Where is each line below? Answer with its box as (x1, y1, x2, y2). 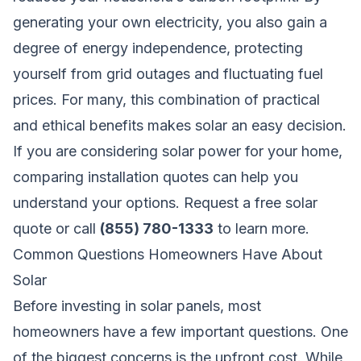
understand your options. (13, 193, 184, 211)
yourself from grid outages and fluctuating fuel (13, 64, 323, 82)
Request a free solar (184, 193, 317, 211)
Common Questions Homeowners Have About (13, 245, 322, 263)
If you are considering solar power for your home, (13, 142, 342, 160)
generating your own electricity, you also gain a (13, 13, 327, 31)
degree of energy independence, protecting (13, 39, 303, 56)
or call (52, 219, 100, 237)
